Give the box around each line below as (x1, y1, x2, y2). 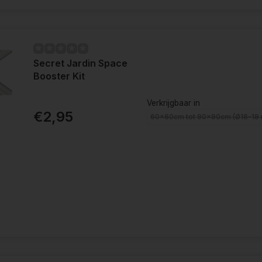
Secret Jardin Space (33, 57, 127, 69)
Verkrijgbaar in (147, 98, 201, 108)
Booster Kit (33, 70, 85, 82)
